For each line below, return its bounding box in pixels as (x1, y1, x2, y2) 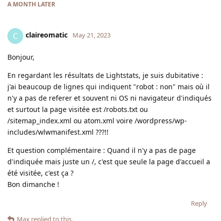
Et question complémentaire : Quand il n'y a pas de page (7, 145, 196, 155)
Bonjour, (7, 52, 35, 62)
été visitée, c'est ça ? (7, 168, 74, 178)
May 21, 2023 (73, 31, 110, 40)
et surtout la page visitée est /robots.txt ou (7, 104, 148, 114)
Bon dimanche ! (7, 179, 59, 189)
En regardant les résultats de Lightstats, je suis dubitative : (7, 70, 203, 80)
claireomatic (26, 30, 68, 40)
